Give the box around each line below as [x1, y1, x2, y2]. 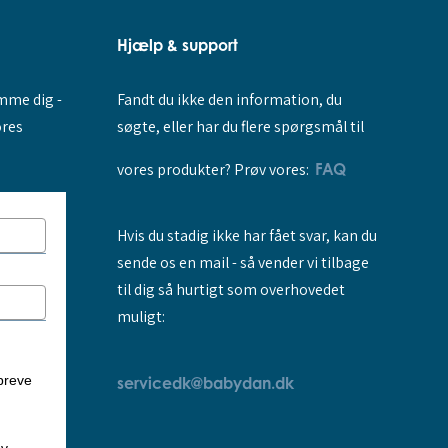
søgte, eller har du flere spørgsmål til [116, 116, 364, 138]
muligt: [116, 306, 165, 328]
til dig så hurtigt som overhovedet [116, 279, 345, 301]
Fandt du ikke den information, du [116, 89, 342, 111]
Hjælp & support [116, 35, 238, 56]
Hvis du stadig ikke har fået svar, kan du [116, 225, 377, 247]
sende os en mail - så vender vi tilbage [116, 252, 369, 274]
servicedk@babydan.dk [116, 372, 294, 393]
